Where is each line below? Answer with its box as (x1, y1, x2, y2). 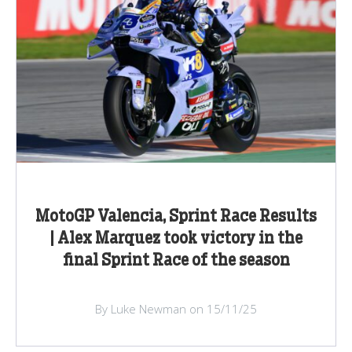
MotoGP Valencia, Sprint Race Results (35, 208, 317, 225)
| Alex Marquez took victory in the (49, 230, 302, 247)
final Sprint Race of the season (62, 252, 290, 269)
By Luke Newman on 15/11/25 (95, 300, 257, 317)
